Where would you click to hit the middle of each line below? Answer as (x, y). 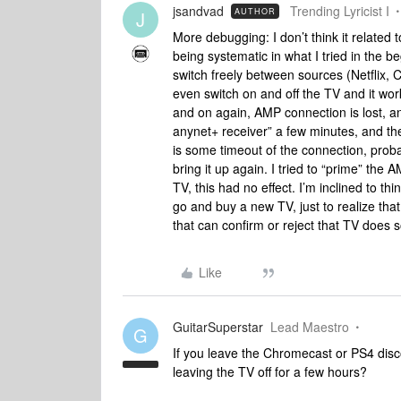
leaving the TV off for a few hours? (270, 371)
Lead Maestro (310, 327)
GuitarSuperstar (218, 327)
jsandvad (198, 11)
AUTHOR (255, 11)
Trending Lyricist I (340, 11)
